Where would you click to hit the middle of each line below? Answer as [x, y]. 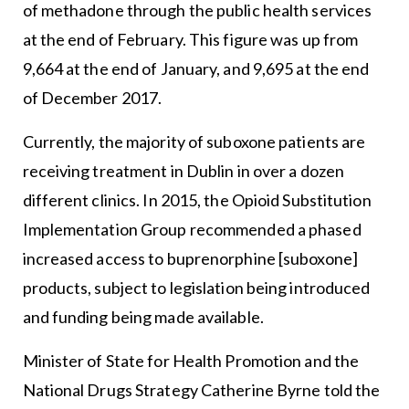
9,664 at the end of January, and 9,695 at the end [196, 68]
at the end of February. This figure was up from [190, 39]
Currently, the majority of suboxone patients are [194, 141]
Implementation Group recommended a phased [192, 229]
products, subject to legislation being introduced [196, 287]
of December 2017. [92, 97]
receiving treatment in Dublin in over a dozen [184, 170]
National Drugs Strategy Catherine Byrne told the [201, 389]
